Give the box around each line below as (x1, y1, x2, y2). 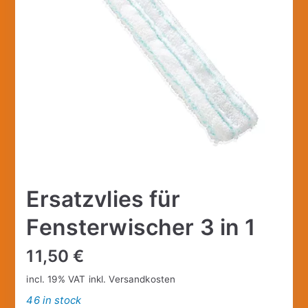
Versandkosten (109, 273, 176, 285)
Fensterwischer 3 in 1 (26, 213, 256, 241)
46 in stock (26, 293, 82, 307)
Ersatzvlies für (26, 185, 180, 212)
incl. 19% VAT (26, 273, 86, 285)
